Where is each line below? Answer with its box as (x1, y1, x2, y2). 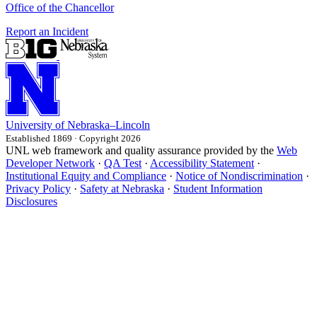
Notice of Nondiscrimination (175, 170, 303, 183)
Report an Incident (6, 25, 88, 38)
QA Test (104, 157, 142, 170)
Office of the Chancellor (6, 1, 114, 14)
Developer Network (6, 157, 95, 170)
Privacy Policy (6, 183, 71, 195)
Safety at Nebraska (80, 183, 164, 195)
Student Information (173, 183, 263, 195)
